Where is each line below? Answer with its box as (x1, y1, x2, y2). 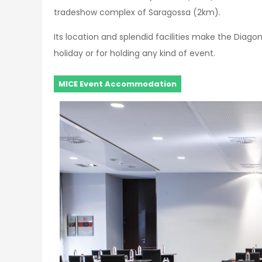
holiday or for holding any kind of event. (54, 47, 215, 59)
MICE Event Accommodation (58, 78, 177, 89)
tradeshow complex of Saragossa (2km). (54, 6, 220, 18)
